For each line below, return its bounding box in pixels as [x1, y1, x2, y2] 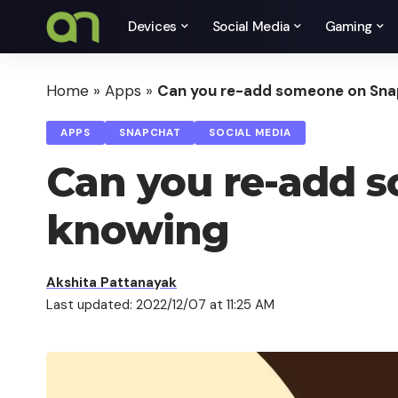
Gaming [324, 18, 372, 36]
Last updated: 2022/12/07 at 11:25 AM [46, 296, 275, 314]
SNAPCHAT [118, 126, 181, 139]
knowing [46, 205, 229, 254]
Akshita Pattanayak [46, 274, 177, 291]
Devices [128, 18, 177, 36]
